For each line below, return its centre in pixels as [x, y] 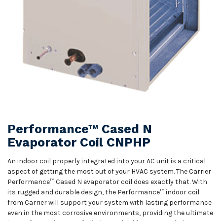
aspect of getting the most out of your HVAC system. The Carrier [109, 171]
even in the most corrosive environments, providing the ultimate [110, 213]
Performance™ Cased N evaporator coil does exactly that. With [107, 182]
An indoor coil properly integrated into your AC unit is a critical [107, 161]
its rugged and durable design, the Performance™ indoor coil [103, 192]
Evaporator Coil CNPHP [79, 142]
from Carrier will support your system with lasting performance [110, 203]
